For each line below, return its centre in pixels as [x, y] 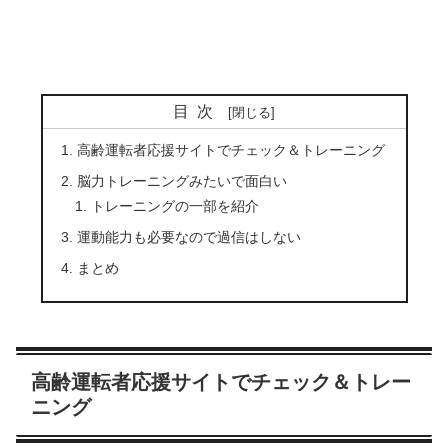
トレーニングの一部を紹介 [175, 205]
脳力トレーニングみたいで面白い [181, 180]
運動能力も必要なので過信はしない [188, 236]
